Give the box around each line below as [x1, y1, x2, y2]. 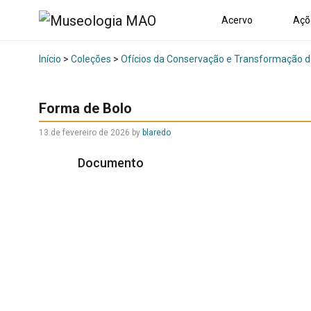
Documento [78, 155, 146, 171]
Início [39, 53, 61, 65]
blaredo [142, 128, 171, 138]
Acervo [221, 14, 253, 26]
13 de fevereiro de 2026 [39, 128, 130, 138]
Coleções [71, 53, 111, 65]
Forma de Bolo [39, 100, 132, 117]
